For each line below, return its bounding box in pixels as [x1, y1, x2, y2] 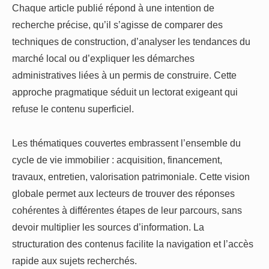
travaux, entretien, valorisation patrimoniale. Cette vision [12, 171, 250, 182]
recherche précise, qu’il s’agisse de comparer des [12, 19, 223, 31]
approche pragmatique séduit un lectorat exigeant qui [12, 86, 238, 98]
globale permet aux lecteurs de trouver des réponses [12, 187, 235, 199]
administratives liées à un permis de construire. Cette [12, 70, 237, 81]
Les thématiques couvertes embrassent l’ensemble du [12, 137, 241, 148]
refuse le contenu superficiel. [12, 103, 134, 115]
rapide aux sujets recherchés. [12, 255, 137, 266]
